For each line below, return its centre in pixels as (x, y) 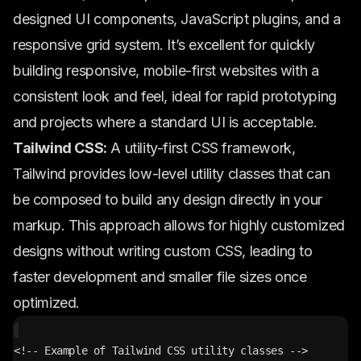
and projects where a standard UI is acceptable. (165, 122)
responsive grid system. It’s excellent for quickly (164, 45)
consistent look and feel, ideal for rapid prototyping (175, 96)
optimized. (46, 303)
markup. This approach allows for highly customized (179, 225)
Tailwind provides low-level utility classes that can (172, 174)
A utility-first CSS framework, (201, 148)
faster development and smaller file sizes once (160, 277)
